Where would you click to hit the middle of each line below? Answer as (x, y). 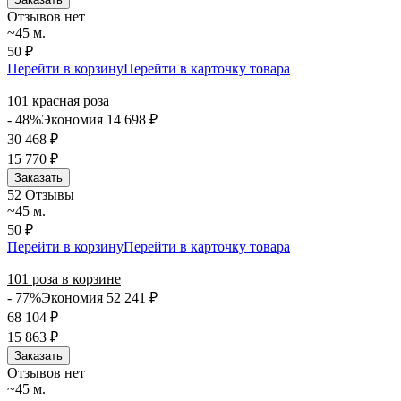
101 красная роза (58, 100)
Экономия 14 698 (95, 119)
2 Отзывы (44, 194)
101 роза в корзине (64, 278)
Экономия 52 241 (95, 297)
